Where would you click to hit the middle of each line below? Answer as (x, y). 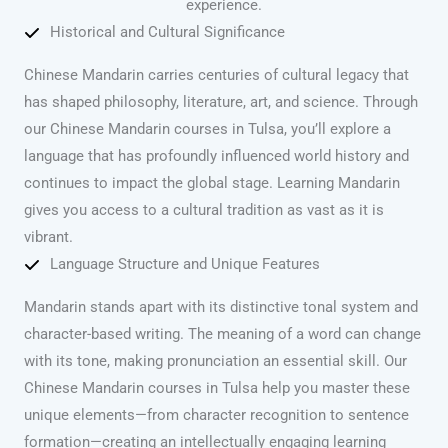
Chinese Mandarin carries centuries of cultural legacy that (216, 75)
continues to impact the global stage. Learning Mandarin (212, 183)
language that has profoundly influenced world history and (216, 156)
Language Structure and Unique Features (185, 264)
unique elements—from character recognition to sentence (216, 415)
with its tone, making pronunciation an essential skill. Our (215, 361)
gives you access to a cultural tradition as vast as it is (204, 210)
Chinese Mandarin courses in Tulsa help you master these (217, 388)
